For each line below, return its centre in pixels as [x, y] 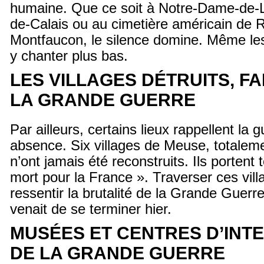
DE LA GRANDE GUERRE [118, 253]
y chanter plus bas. [69, 56]
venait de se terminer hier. [91, 209]
